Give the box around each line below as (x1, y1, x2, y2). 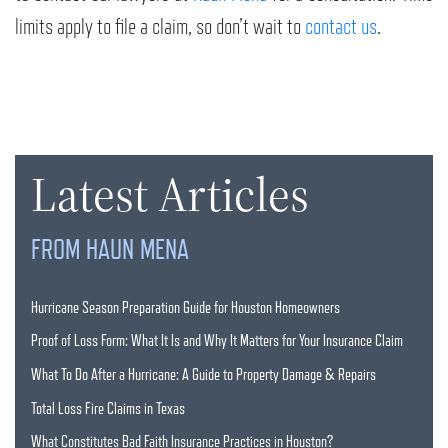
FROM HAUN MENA (31, 234, 189, 265)
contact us (305, 14, 377, 39)
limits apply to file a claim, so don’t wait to (15, 14, 305, 39)
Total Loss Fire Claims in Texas (31, 399, 185, 418)
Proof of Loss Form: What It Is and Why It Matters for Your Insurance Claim (31, 332, 403, 351)
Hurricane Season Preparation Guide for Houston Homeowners (31, 298, 340, 317)
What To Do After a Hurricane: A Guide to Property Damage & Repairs (31, 365, 376, 384)
